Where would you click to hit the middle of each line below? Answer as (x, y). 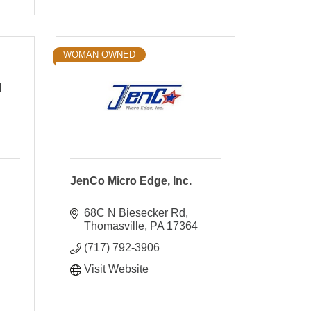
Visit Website (116, 269)
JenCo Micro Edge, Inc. (131, 180)
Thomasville (114, 226)
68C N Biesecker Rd (134, 212)
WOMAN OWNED (99, 54)
